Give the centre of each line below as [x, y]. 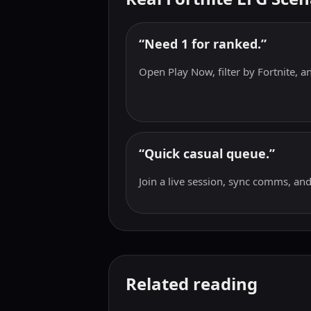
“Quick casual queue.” [207, 153]
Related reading [192, 284]
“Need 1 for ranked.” [203, 44]
